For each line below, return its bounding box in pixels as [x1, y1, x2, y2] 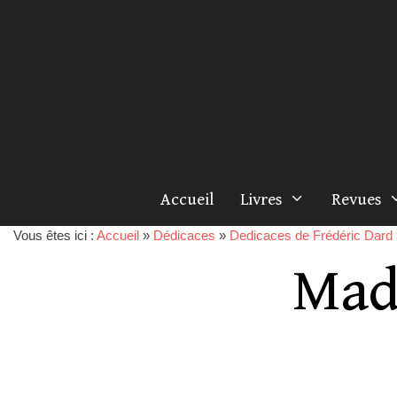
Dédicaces [153, 228, 215, 243]
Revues [331, 190, 382, 209]
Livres [239, 190, 283, 209]
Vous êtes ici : [13, 228, 97, 243]
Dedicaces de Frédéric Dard [230, 228, 393, 243]
